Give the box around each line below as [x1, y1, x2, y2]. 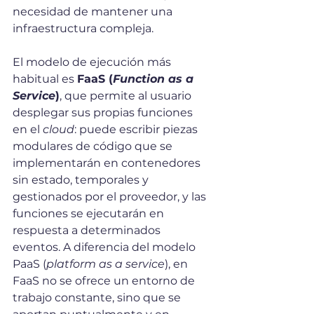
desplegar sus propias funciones [13, 106, 196, 120]
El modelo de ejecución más [13, 55, 174, 69]
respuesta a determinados [13, 224, 163, 238]
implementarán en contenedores [13, 156, 203, 170]
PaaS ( [13, 257, 46, 271]
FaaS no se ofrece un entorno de [13, 274, 198, 288]
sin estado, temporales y [13, 173, 151, 187]
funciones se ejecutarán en [13, 207, 167, 221]
